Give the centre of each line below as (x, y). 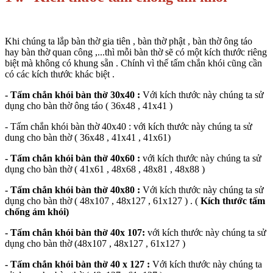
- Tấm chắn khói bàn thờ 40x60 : (73, 158)
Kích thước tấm (233, 201)
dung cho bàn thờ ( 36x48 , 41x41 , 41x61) (89, 138)
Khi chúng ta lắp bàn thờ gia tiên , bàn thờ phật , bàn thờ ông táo (129, 41)
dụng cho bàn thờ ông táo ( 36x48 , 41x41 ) (90, 106)
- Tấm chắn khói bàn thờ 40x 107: (75, 233)
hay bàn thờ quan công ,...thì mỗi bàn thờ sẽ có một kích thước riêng (136, 52)
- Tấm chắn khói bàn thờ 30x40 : (73, 95)
